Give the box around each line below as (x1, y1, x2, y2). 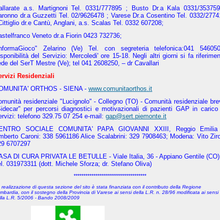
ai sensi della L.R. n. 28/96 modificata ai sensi (114, 190, 219, 195)
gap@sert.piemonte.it (106, 112, 166, 120)
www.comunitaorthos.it (88, 85, 152, 92)
